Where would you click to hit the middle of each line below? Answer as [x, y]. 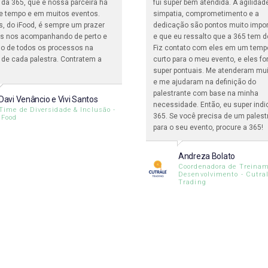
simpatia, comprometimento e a [206, 14]
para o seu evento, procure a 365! [208, 127]
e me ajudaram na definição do [205, 82]
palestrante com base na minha [206, 93]
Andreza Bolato [207, 156]
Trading [192, 182]
